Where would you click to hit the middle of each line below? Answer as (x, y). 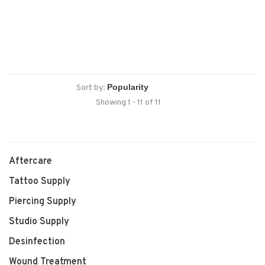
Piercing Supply (43, 202)
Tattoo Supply (40, 182)
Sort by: (91, 88)
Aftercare (30, 161)
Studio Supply (39, 222)
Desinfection (37, 242)
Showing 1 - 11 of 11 (128, 103)
